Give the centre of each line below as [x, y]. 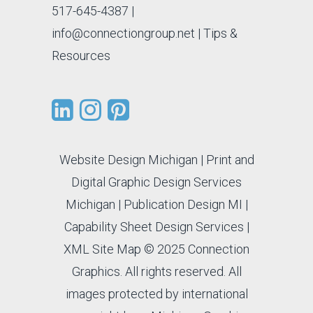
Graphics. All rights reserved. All [156, 271]
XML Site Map [102, 249]
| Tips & [218, 33]
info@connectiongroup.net [123, 33]
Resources [81, 55]
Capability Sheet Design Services [154, 226]
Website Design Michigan [128, 159]
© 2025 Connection [195, 249]
